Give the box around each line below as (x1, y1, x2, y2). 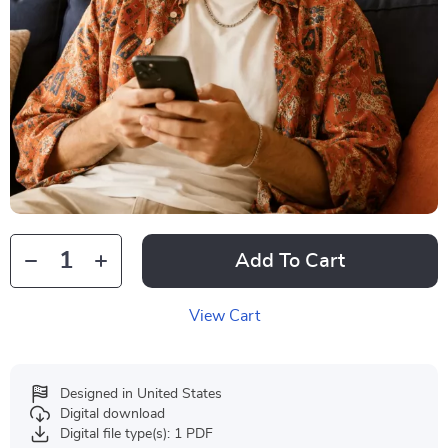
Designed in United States (60, 387, 222, 401)
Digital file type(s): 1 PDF (60, 427, 213, 441)
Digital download (60, 407, 165, 421)
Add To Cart (235, 251, 345, 271)
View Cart (188, 308, 260, 324)
